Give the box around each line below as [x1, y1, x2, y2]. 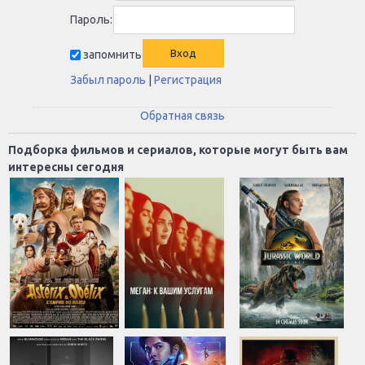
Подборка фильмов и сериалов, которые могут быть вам [8, 143, 348, 156]
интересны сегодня [8, 161, 124, 174]
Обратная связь [140, 109, 225, 122]
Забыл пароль [70, 73, 146, 86]
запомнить [83, 47, 142, 61]
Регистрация [154, 73, 222, 86]
